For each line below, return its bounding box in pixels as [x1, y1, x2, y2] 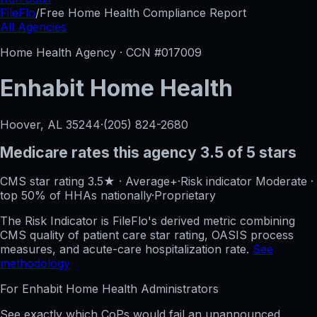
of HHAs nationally [46, 188, 151, 202]
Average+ [125, 173, 178, 188]
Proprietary [154, 188, 216, 202]
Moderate [255, 173, 307, 188]
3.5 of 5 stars [200, 144, 296, 162]
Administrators [137, 281, 219, 296]
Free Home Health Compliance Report [40, 6, 246, 20]
